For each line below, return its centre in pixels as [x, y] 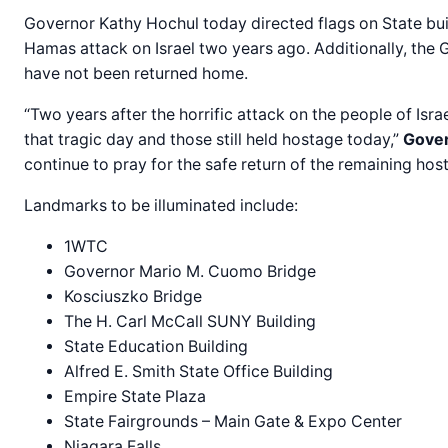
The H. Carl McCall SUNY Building [190, 321]
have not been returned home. [136, 73]
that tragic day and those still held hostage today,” [213, 139]
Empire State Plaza [135, 396]
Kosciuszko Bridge [133, 296]
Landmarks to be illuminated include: [161, 205]
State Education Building [156, 346]
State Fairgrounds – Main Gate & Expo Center [233, 421]
